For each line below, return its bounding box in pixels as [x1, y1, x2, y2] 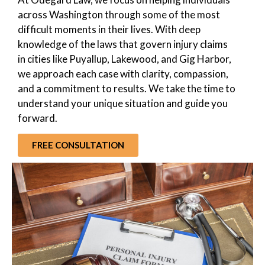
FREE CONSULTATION [32, 140, 124, 151]
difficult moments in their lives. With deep [18, 23, 201, 36]
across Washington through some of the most [18, 8, 220, 21]
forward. [18, 112, 57, 125]
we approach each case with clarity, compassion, [18, 67, 228, 80]
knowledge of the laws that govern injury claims [18, 38, 228, 51]
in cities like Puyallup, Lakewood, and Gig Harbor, [18, 53, 231, 66]
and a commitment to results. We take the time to [18, 82, 235, 95]
